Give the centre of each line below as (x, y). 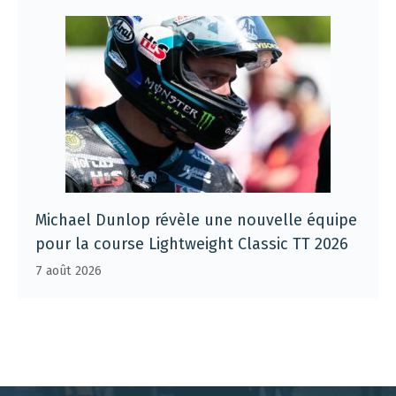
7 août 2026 (69, 270)
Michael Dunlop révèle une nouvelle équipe (196, 220)
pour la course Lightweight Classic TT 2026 (192, 244)
